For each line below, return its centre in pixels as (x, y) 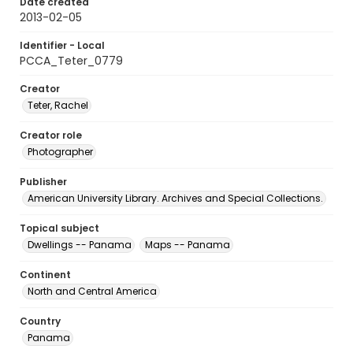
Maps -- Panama (188, 245)
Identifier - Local (62, 45)
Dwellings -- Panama (80, 245)
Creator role (51, 135)
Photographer (60, 152)
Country (40, 321)
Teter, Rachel (58, 105)
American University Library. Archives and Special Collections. (175, 198)
